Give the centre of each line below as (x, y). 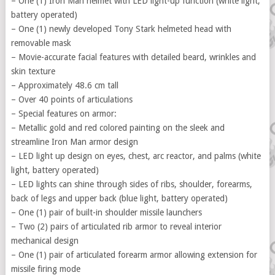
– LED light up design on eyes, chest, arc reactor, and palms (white (136, 156)
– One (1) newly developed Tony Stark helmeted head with (121, 29)
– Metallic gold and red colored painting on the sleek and (118, 128)
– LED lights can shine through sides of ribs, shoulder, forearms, (131, 184)
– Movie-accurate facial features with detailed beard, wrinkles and (133, 57)
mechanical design (45, 241)
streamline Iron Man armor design (74, 142)
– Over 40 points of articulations (72, 99)
